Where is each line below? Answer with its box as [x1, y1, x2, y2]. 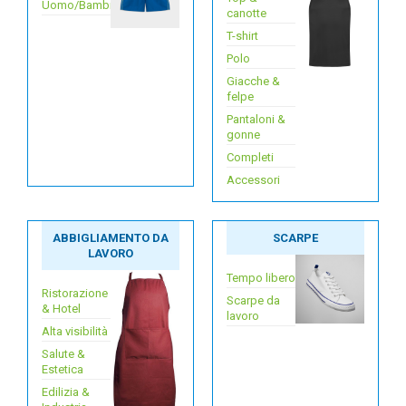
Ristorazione [42, 286, 108, 300]
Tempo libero [227, 271, 295, 285]
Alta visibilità [42, 324, 108, 338]
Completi [227, 150, 274, 164]
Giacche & [227, 74, 280, 88]
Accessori [227, 173, 280, 187]
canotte [227, 6, 266, 20]
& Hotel [42, 302, 81, 315]
